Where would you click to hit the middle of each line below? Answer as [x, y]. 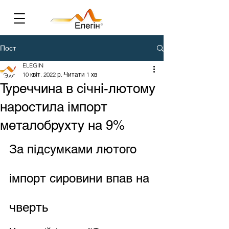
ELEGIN [33, 65]
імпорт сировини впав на [81, 178]
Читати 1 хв [81, 74]
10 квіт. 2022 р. [42, 74]
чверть [29, 207]
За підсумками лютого [75, 149]
